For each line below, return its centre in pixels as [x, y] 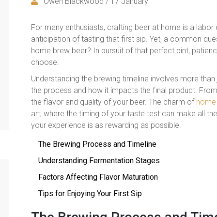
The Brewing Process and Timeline [97, 144]
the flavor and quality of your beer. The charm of [114, 102]
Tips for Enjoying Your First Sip [90, 193]
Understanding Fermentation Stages [99, 160]
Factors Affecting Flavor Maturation [98, 177]
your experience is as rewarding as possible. [106, 125]
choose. [45, 62]
